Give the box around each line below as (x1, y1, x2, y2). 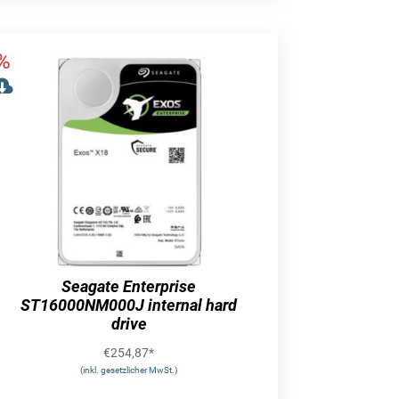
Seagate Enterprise (61, 277, 197, 297)
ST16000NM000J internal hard (20, 296, 238, 315)
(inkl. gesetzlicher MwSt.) (80, 365, 178, 376)
